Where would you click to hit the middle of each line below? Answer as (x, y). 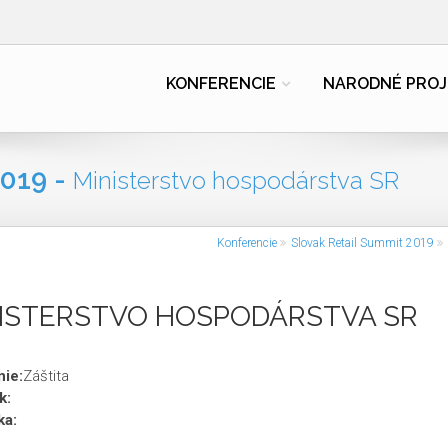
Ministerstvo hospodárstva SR (236, 180)
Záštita (45, 376)
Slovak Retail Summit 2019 (362, 243)
